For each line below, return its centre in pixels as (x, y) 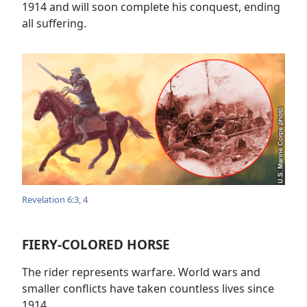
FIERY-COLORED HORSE (96, 244)
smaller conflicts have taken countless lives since (148, 288)
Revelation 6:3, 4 (55, 199)
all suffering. (54, 23)
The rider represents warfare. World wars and (141, 272)
